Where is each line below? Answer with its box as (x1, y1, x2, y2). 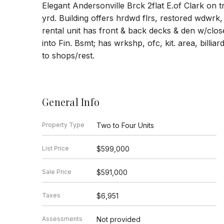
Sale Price (42, 168, 71, 176)
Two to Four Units (96, 121, 154, 130)
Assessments (42, 215, 82, 223)
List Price (42, 144, 69, 152)
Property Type (42, 121, 84, 129)
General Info (42, 95, 99, 109)
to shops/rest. (42, 50, 94, 61)
